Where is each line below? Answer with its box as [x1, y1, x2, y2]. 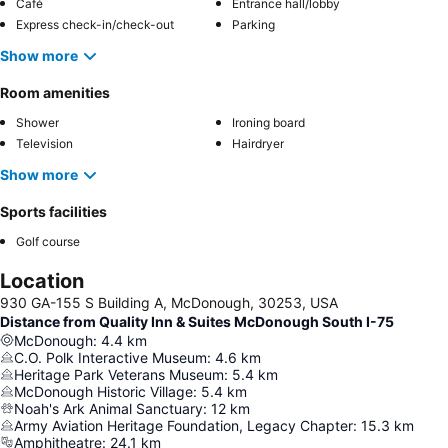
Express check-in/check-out [16, 16, 174, 32]
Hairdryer [232, 135, 284, 151]
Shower [16, 114, 59, 130]
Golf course [16, 233, 80, 249]
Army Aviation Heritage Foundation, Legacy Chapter [14, 416, 353, 434]
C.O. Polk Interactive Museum [14, 348, 207, 366]
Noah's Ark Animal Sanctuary [14, 399, 203, 417]
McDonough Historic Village [14, 382, 193, 400]
